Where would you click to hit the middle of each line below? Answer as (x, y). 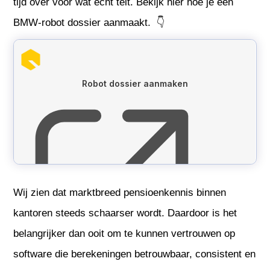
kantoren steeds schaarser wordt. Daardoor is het (125, 213)
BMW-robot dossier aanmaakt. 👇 (89, 23)
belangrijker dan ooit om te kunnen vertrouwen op (124, 233)
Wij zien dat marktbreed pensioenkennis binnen (120, 192)
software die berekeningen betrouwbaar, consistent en (135, 254)
